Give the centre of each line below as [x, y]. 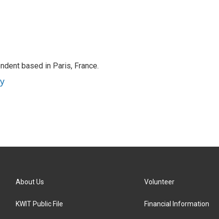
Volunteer [160, 182]
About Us [30, 182]
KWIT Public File [39, 204]
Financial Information [177, 204]
